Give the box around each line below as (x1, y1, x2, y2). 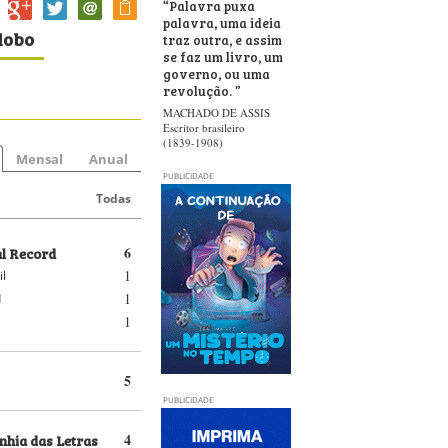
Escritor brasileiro (163, 120, 245, 135)
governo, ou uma (163, 63, 270, 83)
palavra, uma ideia (163, 12, 281, 32)
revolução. (163, 80, 235, 100)
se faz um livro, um (163, 46, 283, 66)
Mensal (16, 150, 63, 168)
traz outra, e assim (163, 29, 282, 49)
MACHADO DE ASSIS (163, 105, 270, 120)
